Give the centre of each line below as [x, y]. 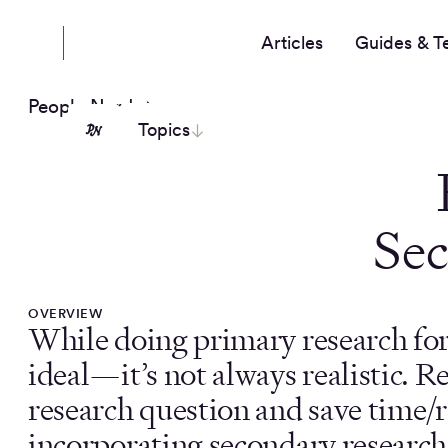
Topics [164, 130]
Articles [292, 42]
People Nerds [85, 106]
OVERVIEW [65, 313]
